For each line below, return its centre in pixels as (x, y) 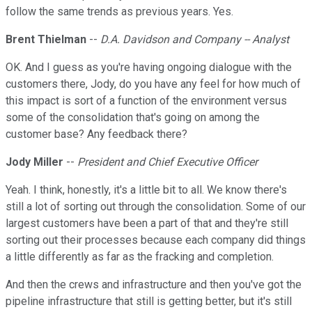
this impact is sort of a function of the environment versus (146, 101)
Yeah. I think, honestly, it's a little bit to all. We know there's (146, 190)
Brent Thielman (46, 40)
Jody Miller (34, 162)
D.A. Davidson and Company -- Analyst (195, 40)
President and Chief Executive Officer (167, 162)
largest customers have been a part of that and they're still (147, 224)
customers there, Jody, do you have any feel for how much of (153, 84)
